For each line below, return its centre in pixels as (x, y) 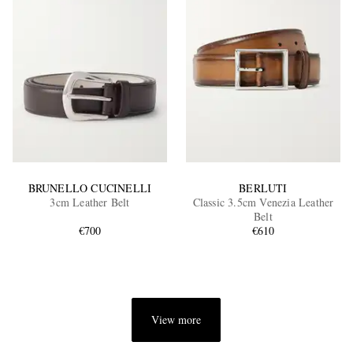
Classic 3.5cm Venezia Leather (263, 202)
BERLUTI (263, 188)
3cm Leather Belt (90, 202)
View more (176, 319)
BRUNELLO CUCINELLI (90, 188)
